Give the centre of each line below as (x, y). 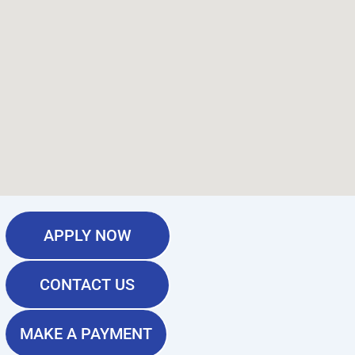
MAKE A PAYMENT (86, 334)
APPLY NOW (87, 235)
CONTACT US (87, 284)
